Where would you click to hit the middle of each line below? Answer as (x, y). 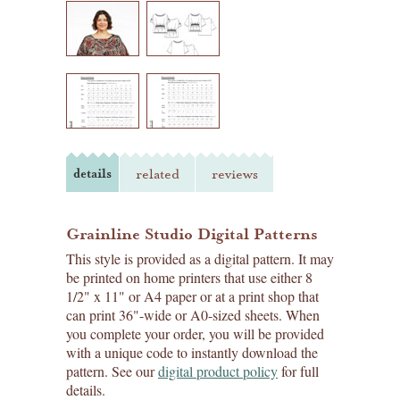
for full (298, 371)
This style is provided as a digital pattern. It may (200, 258)
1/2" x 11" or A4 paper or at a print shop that (192, 296)
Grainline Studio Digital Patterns (192, 234)
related (157, 174)
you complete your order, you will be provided (195, 333)
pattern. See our (112, 371)
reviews (234, 174)
